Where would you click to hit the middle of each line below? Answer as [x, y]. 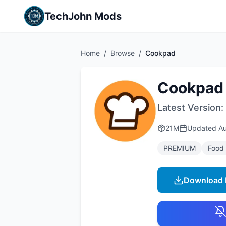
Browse [123, 53]
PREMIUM [180, 148]
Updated [203, 128]
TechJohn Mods [83, 16]
